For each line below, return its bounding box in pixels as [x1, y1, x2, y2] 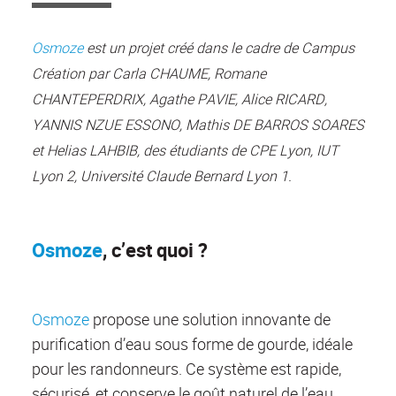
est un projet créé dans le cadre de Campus [83, 38, 354, 58]
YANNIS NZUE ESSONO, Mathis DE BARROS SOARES [32, 115, 364, 135]
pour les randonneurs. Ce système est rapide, [32, 358, 341, 380]
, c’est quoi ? [103, 237, 208, 263]
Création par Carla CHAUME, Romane [32, 64, 266, 84]
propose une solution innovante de [89, 308, 331, 331]
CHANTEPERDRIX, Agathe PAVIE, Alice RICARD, [32, 89, 327, 110]
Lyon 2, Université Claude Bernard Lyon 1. [32, 166, 292, 187]
